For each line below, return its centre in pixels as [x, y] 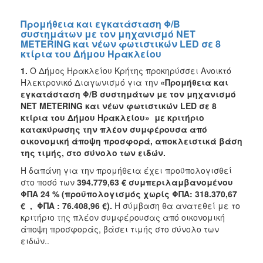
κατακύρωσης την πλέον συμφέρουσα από [114, 129]
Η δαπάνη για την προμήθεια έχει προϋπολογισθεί [126, 170]
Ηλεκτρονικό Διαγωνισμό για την [90, 82]
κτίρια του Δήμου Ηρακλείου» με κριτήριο [112, 117]
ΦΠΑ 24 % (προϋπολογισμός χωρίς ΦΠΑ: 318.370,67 [129, 193]
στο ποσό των [49, 182]
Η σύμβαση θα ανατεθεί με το [177, 205]
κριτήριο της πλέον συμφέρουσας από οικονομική [123, 217]
